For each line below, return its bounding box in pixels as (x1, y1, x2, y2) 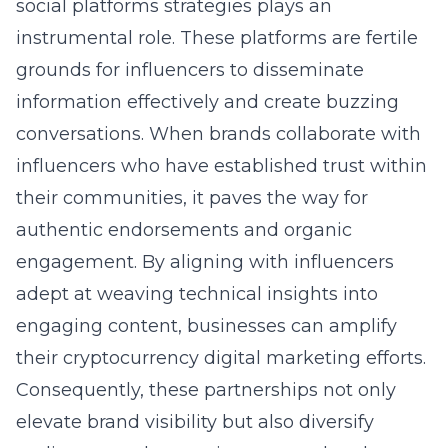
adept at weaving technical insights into (16, 283, 378, 305)
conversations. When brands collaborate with (16, 123, 421, 145)
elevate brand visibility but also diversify (16, 411, 374, 433)
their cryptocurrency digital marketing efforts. (16, 347, 426, 369)
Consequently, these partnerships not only (16, 379, 396, 401)
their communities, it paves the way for (16, 187, 368, 209)
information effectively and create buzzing (16, 91, 399, 113)
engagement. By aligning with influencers (16, 251, 394, 273)
